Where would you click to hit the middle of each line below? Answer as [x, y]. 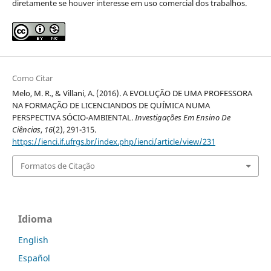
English [33, 240]
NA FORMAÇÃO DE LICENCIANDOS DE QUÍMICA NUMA [111, 106]
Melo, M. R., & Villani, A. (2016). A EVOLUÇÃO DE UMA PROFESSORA [132, 93]
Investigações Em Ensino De [182, 118]
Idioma [35, 219]
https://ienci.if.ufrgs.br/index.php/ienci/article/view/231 [113, 142]
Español [34, 258]
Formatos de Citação [57, 166]
